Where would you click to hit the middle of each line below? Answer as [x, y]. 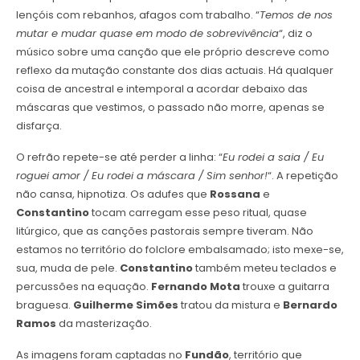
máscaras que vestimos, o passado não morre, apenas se [170, 108]
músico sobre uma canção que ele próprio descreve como [172, 52]
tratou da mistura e [230, 305]
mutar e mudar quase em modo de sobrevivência [147, 34]
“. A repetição [303, 176]
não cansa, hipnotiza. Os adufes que [112, 194]
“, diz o [295, 34]
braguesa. [44, 305]
